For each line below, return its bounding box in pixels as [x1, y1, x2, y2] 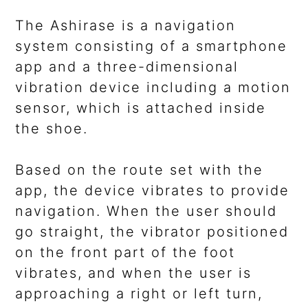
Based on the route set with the [15, 162, 264, 179]
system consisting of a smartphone [15, 38, 288, 55]
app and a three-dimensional [15, 58, 239, 76]
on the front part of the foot [15, 244, 236, 261]
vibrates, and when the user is [15, 265, 252, 282]
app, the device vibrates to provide [15, 182, 290, 199]
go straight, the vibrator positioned [15, 223, 289, 241]
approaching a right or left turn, [15, 285, 263, 302]
